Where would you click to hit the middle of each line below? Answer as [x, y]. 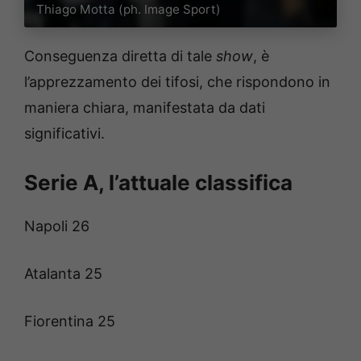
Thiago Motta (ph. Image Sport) [129, 10]
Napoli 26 [57, 226]
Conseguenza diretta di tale [120, 56]
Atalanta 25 [63, 273]
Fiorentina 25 [70, 321]
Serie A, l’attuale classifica [158, 182]
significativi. [64, 133]
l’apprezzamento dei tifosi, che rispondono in [177, 81]
